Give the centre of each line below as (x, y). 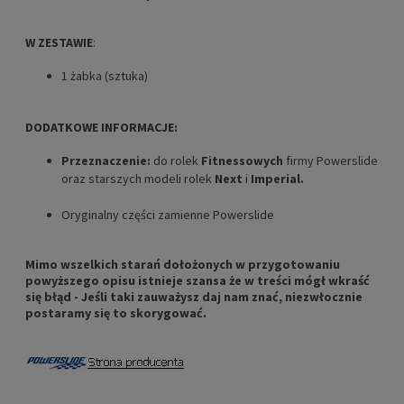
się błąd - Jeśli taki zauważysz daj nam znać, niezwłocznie (194, 297)
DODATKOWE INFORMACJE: (101, 128)
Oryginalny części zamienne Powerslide (168, 215)
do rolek (177, 161)
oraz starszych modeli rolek (138, 179)
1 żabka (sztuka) (105, 76)
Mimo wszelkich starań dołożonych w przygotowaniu (183, 265)
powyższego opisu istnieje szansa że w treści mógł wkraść (197, 281)
